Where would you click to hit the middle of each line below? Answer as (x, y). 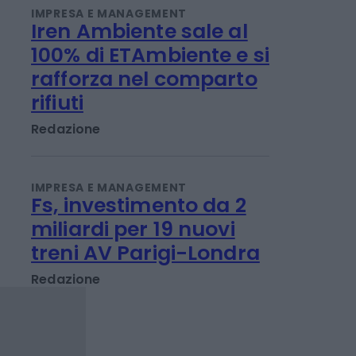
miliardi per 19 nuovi (133, 301)
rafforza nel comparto (144, 151)
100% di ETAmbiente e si (150, 127)
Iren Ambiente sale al (139, 103)
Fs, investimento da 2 (139, 277)
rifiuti (57, 174)
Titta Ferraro (74, 27)
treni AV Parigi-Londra (145, 325)
